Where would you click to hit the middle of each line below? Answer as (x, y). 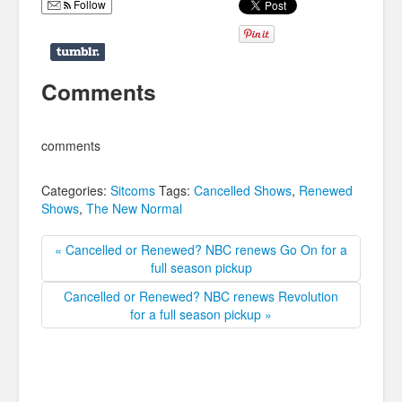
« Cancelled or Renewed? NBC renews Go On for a (201, 249)
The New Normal (134, 208)
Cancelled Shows (243, 190)
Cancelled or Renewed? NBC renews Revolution (201, 296)
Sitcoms (133, 190)
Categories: (76, 190)
